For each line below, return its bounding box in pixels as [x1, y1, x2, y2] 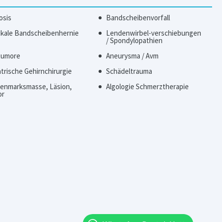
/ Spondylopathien [106, 36, 163, 45]
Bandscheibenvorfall [106, 13, 170, 22]
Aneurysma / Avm [106, 51, 159, 60]
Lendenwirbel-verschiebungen [106, 28, 201, 38]
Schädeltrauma [106, 66, 152, 76]
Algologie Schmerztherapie [106, 82, 189, 91]
